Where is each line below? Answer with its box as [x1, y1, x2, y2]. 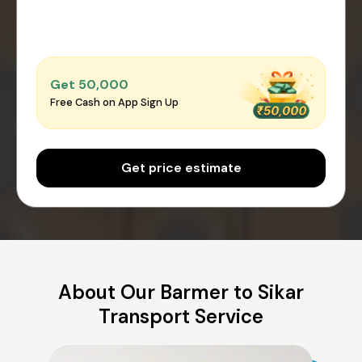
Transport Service [99, 303, 263, 329]
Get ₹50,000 [50, 76, 128, 94]
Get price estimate [120, 158, 242, 176]
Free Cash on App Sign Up [50, 95, 179, 110]
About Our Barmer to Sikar [58, 279, 304, 305]
